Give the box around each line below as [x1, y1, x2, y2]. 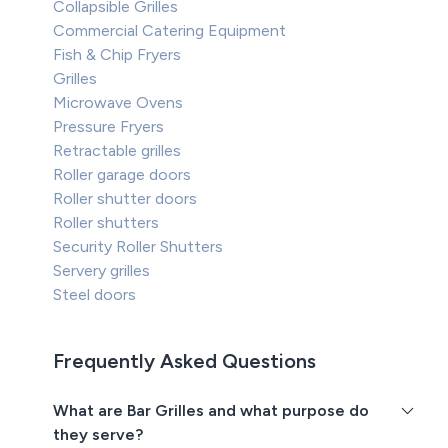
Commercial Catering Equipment [53, 21, 287, 41]
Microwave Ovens [53, 93, 184, 113]
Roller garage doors [53, 165, 192, 185]
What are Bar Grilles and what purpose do [53, 401, 370, 421]
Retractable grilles [53, 141, 182, 161]
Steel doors [53, 285, 137, 305]
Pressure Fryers [53, 117, 165, 137]
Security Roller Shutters [53, 237, 224, 257]
